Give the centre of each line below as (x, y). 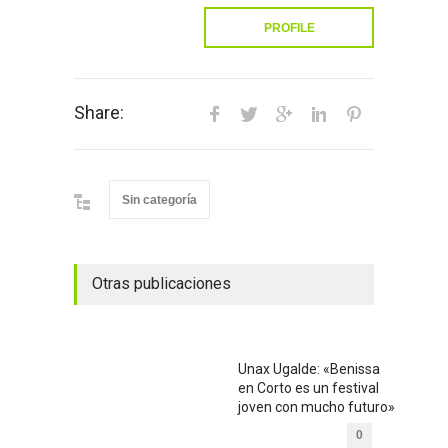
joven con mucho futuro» (316, 407)
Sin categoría (159, 200)
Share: (99, 113)
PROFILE (289, 28)
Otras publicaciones (161, 284)
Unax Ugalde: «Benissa (309, 369)
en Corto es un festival (308, 388)
